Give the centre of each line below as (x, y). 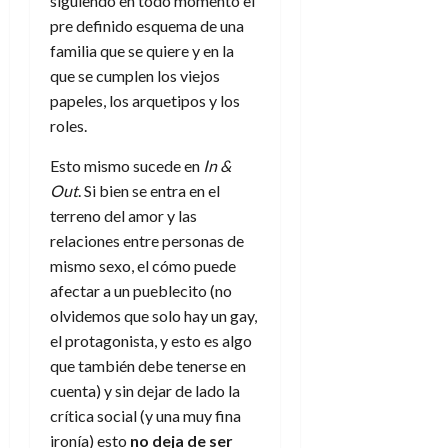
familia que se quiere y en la (142, 51)
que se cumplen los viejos (135, 76)
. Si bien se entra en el (149, 191)
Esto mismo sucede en (126, 166)
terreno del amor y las (123, 216)
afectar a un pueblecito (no (141, 291)
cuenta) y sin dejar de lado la (145, 391)
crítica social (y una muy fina (145, 416)
